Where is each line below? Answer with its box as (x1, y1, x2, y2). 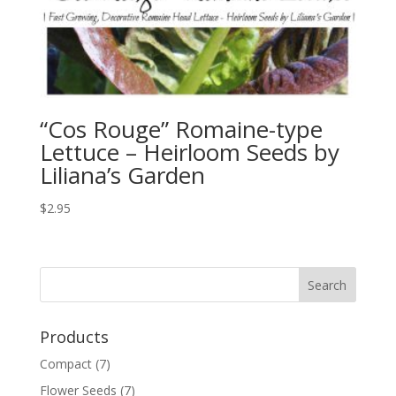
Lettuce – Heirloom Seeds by (39, 136, 339, 169)
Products (39, 326, 109, 348)
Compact (39, 355, 92, 373)
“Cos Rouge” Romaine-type (39, 113, 323, 146)
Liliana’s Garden (39, 159, 205, 192)
